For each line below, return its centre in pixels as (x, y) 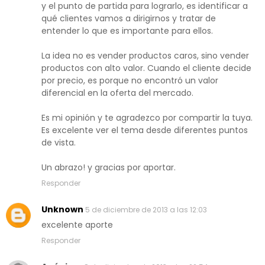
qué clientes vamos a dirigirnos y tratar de (129, 19)
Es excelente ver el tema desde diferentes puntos (145, 130)
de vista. (59, 143)
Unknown (62, 210)
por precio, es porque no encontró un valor (130, 81)
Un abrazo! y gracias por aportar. (109, 168)
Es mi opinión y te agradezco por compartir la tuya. (147, 118)
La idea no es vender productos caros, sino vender (145, 56)
